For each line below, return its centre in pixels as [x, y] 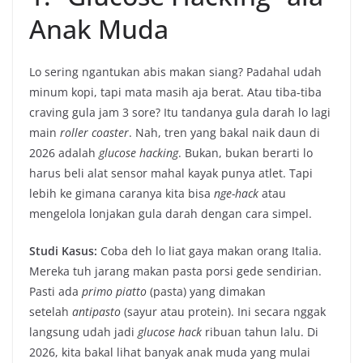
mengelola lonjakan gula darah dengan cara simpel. [171, 214]
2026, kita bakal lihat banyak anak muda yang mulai [170, 352]
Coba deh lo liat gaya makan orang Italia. [209, 251]
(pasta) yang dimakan [206, 292]
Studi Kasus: [63, 251]
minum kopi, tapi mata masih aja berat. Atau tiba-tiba [175, 92]
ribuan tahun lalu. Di [260, 332]
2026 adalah [64, 153]
